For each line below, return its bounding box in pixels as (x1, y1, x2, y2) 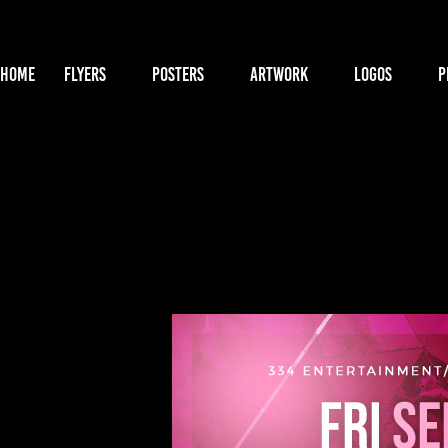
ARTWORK (250, 64, 308, 85)
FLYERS (64, 64, 106, 85)
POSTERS (152, 64, 204, 85)
